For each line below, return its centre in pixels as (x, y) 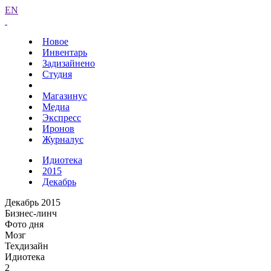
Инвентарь (65, 52)
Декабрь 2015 (33, 202)
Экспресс (62, 118)
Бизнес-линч (31, 213)
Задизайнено (69, 63)
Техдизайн (27, 246)
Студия (57, 74)
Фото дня (24, 224)
